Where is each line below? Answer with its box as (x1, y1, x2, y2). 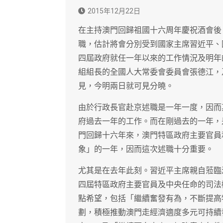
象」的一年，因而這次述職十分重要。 (78, 144, 214, 154)
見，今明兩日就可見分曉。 (78, 81, 174, 91)
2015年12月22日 (88, 7, 140, 15)
